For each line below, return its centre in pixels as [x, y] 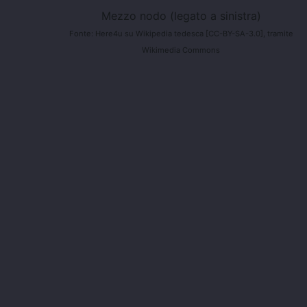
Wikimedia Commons [181, 50]
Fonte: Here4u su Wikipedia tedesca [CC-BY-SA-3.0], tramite [181, 34]
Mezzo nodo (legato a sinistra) [181, 16]
